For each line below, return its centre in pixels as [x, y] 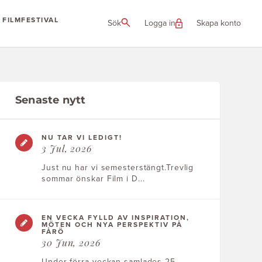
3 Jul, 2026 [67, 148]
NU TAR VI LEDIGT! [82, 137]
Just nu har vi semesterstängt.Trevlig [118, 168]
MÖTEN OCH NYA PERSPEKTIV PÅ [112, 225]
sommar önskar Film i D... [93, 179]
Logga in [160, 23]
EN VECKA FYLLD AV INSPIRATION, [116, 218]
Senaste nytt [51, 100]
